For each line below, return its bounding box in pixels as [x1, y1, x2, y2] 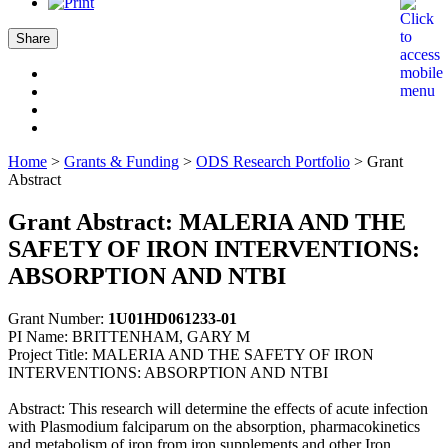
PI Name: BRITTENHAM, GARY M [8, 327, 250, 345]
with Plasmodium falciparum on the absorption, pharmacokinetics [8, 417, 420, 435]
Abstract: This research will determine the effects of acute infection [8, 399, 428, 417]
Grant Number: [8, 309, 108, 327]
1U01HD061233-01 [108, 309, 237, 327]
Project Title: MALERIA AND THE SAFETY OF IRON [8, 345, 374, 363]
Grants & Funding [64, 153, 179, 170]
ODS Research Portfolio [196, 153, 350, 170]
